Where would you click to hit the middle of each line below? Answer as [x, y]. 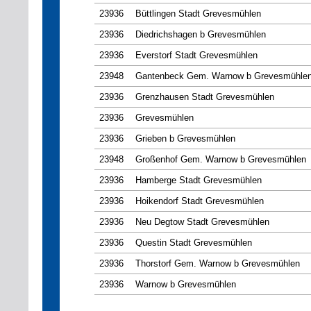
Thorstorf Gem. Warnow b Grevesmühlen [218, 264]
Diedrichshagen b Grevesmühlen [201, 35]
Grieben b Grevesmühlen [185, 139]
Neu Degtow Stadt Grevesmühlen [202, 222]
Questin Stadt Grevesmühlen [194, 243]
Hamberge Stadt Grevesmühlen [199, 180]
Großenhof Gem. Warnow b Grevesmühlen [221, 160]
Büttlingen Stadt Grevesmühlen [198, 14]
